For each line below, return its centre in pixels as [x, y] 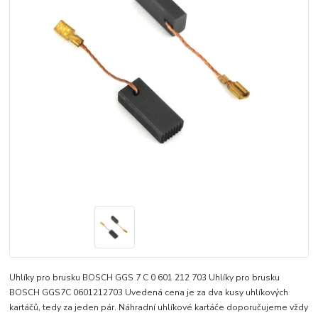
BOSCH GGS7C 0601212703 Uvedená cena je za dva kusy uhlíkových [149, 292]
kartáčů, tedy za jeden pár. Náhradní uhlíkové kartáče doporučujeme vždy [159, 307]
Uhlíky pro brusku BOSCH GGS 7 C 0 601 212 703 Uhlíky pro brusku [145, 277]
